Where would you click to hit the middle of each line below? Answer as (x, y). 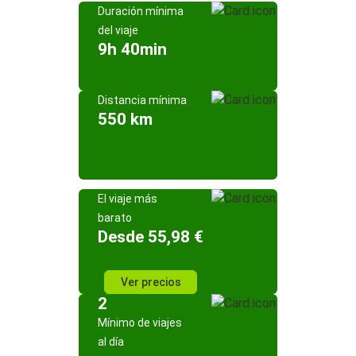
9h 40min (132, 49)
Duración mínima (141, 11)
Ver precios (151, 282)
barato (115, 218)
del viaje (118, 30)
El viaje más (128, 199)
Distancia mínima (142, 100)
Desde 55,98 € (151, 237)
